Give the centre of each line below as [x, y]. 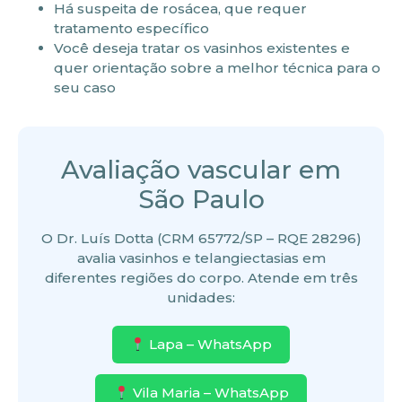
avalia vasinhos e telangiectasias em [201, 258]
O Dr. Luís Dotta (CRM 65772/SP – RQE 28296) [201, 238]
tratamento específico [131, 28]
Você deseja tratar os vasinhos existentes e [202, 48]
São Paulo [201, 199]
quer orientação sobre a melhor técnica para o [217, 67]
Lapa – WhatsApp [209, 345]
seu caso [85, 87]
